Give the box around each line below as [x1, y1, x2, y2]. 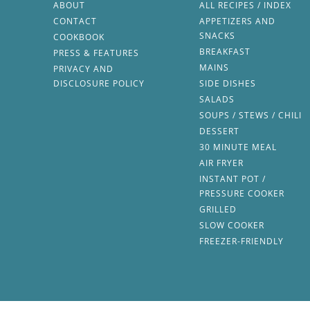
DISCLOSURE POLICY [53, 77, 145, 90]
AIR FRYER [199, 157, 244, 170]
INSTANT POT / [199, 173, 266, 185]
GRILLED [199, 203, 237, 216]
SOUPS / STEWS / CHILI [199, 109, 302, 122]
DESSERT [199, 125, 239, 138]
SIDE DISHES [199, 77, 256, 90]
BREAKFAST [199, 46, 250, 58]
